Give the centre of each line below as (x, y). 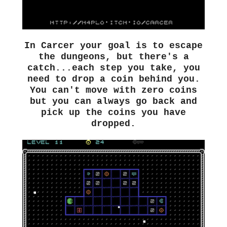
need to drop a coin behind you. (113, 79)
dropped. (113, 124)
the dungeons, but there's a (113, 57)
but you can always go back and (113, 102)
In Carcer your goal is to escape (113, 46)
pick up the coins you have (113, 113)
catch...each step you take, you (113, 68)
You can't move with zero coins (113, 90)
